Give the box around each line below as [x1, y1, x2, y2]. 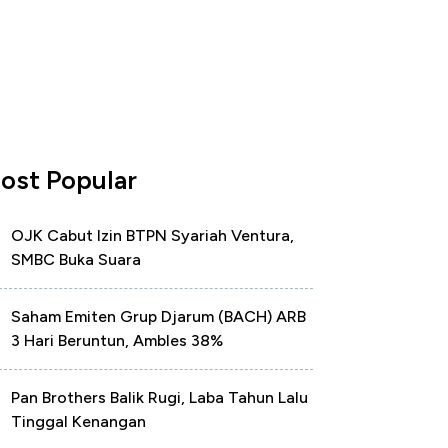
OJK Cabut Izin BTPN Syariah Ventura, [11, 226, 294, 245]
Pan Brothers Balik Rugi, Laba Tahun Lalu [11, 388, 308, 407]
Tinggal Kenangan [11, 412, 146, 431]
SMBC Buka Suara [11, 250, 141, 269]
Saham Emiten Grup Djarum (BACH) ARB [11, 307, 306, 326]
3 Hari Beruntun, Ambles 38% [11, 331, 223, 350]
